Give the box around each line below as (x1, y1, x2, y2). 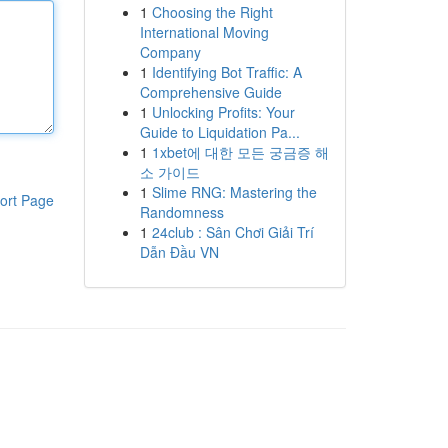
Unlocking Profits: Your (151, 102, 295, 122)
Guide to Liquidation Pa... (139, 122, 300, 142)
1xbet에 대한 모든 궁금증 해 (151, 142, 329, 162)
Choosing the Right (151, 2, 273, 22)
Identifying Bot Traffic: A (151, 62, 302, 82)
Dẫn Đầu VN (139, 242, 219, 262)
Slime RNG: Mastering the (151, 182, 317, 202)
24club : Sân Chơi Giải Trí (151, 222, 314, 242)
